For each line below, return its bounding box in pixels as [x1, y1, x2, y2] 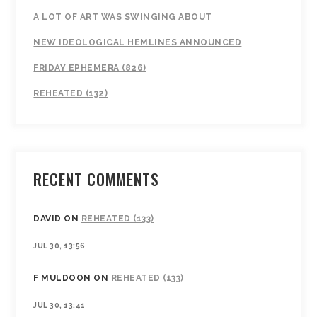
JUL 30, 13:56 [33, 241, 86, 250]
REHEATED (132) [33, 88, 108, 99]
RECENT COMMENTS [33, 168, 160, 191]
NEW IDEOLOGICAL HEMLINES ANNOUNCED [33, 38, 242, 48]
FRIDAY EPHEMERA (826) [33, 63, 146, 74]
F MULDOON [33, 272, 91, 283]
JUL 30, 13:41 [33, 300, 86, 309]
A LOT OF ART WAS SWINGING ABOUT [33, 12, 212, 23]
